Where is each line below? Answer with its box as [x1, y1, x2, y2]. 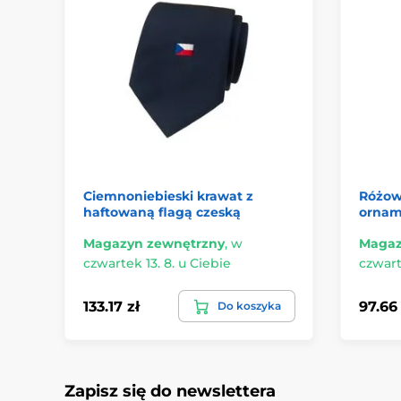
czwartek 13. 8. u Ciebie [83, 255, 231, 272]
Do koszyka [217, 299, 281, 313]
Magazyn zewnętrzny [83, 235, 225, 252]
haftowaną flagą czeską [83, 204, 241, 221]
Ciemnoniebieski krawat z [83, 188, 253, 205]
